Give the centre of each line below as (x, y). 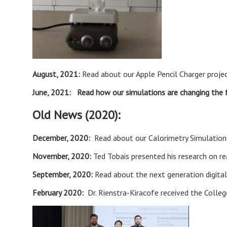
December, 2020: (62, 138)
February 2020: (60, 193)
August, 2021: (57, 74)
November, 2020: (63, 156)
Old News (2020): (76, 115)
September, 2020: (64, 175)
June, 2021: (55, 92)
